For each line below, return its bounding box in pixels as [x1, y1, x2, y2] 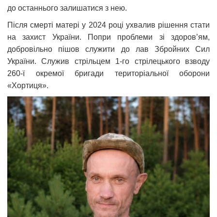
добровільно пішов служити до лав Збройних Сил [7, 45, 210, 53]
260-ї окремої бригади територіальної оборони [7, 69, 210, 77]
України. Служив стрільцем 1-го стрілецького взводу [7, 57, 210, 65]
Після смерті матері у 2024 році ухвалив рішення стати [7, 20, 210, 29]
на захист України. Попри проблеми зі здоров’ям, [7, 32, 210, 41]
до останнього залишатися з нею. [7, 3, 131, 12]
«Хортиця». [7, 81, 52, 90]
